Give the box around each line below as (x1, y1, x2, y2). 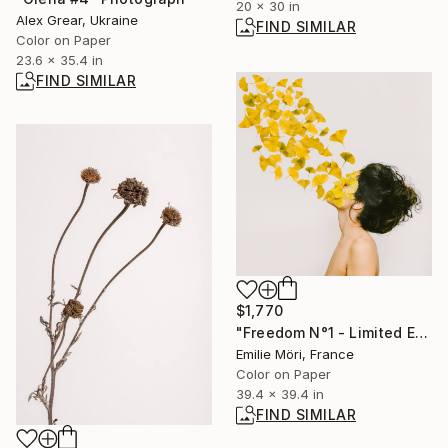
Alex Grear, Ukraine (16, 11, 138, 28)
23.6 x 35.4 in (16, 51, 103, 68)
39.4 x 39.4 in (236, 386, 324, 403)
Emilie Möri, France (236, 346, 354, 363)
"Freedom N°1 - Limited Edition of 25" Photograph (414, 324, 428, 342)
